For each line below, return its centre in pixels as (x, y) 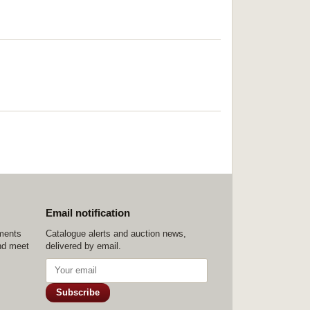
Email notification (88, 213)
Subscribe (78, 292)
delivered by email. (83, 246)
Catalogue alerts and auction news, (116, 234)
